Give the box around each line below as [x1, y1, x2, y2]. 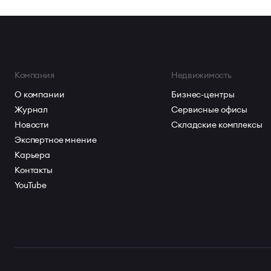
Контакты [15, 164, 53, 175]
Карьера [15, 149, 51, 160]
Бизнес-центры [171, 88, 235, 100]
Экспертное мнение [15, 134, 97, 145]
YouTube [15, 179, 47, 191]
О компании [15, 88, 65, 100]
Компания [15, 69, 54, 80]
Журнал [15, 103, 48, 115]
